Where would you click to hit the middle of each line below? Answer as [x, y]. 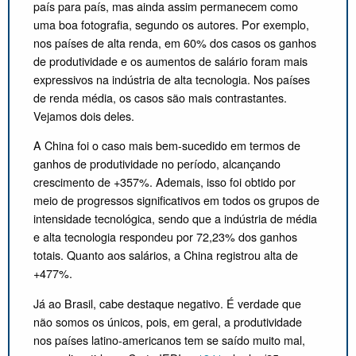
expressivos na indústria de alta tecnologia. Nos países [172, 79]
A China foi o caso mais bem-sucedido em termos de [167, 145]
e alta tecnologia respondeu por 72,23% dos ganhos [165, 237]
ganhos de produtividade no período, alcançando [157, 164]
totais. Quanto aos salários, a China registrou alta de [166, 255]
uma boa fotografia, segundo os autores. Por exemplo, [171, 25]
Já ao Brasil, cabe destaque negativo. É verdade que [167, 303]
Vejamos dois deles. [84, 116]
